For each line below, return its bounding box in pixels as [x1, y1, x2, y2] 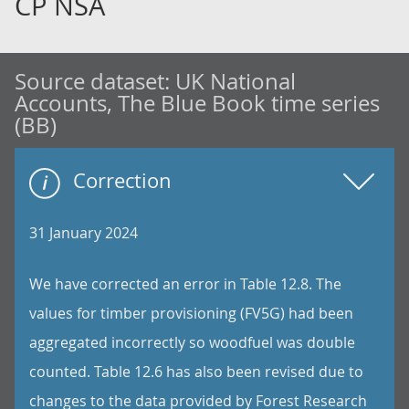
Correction [73, 167, 172, 194]
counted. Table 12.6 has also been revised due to [29, 362, 363, 382]
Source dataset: [15, 67, 175, 96]
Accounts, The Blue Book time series [15, 89, 380, 118]
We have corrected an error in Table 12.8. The [29, 274, 341, 294]
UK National [175, 67, 296, 96]
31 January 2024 [29, 223, 138, 243]
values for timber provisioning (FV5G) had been [29, 303, 353, 323]
